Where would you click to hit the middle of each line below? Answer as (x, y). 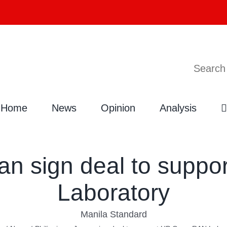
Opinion (118, 108)
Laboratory (113, 192)
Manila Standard (113, 214)
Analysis (178, 108)
